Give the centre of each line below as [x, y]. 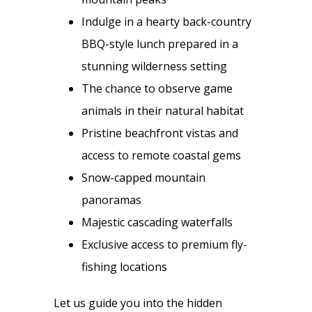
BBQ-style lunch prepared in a [160, 44]
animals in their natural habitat [163, 110]
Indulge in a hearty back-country [167, 21]
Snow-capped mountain [144, 177]
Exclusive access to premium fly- [165, 244]
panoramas [112, 200]
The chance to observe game [157, 88]
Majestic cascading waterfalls [157, 222]
